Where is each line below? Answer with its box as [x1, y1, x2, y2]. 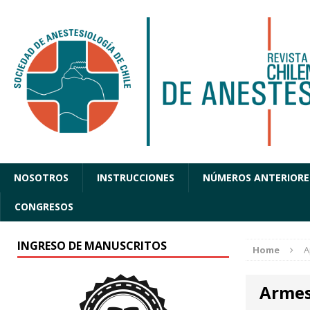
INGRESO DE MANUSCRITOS [17, 238, 167, 254]
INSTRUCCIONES [97, 171, 174, 185]
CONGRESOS [15, 200, 73, 214]
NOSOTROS [14, 171, 69, 185]
